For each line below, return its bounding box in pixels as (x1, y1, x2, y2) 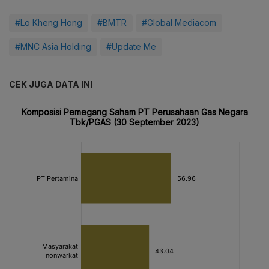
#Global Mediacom (142, 17, 216, 28)
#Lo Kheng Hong (15, 17, 82, 28)
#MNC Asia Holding (15, 41, 91, 52)
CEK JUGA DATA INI (9, 79, 92, 89)
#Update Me (106, 41, 156, 52)
